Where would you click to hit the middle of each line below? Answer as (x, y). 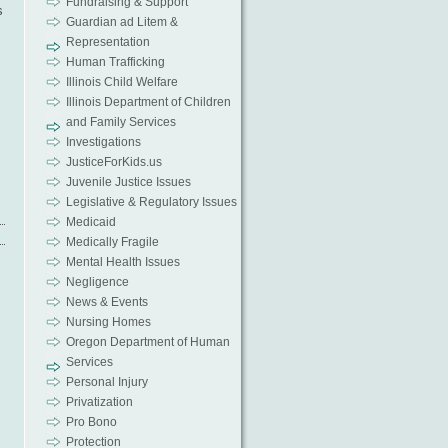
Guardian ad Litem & (121, 22)
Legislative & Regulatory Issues (151, 202)
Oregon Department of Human (147, 342)
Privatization (99, 402)
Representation (107, 42)
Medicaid (90, 222)
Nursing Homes (108, 322)
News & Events (106, 302)
